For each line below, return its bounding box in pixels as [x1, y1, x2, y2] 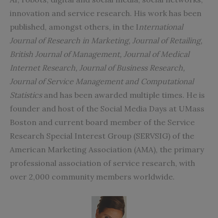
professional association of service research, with [10, 158, 195, 168]
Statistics [10, 90, 42, 100]
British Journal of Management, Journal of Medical [10, 49, 189, 59]
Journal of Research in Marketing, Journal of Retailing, [10, 36, 202, 46]
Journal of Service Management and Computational [10, 76, 194, 87]
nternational [139, 22, 183, 32]
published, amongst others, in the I [10, 22, 139, 32]
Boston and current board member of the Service [10, 117, 195, 127]
